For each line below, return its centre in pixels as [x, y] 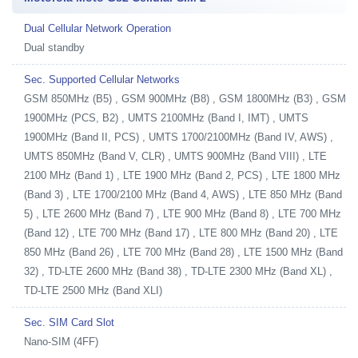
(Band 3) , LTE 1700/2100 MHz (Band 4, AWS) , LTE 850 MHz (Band [183, 195]
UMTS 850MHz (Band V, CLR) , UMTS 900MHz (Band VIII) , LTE [175, 156]
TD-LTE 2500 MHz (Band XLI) [93, 290]
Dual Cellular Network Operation [97, 28]
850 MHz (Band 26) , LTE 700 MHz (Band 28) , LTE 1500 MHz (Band [183, 252]
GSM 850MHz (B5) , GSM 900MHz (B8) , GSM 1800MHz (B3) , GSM [185, 99]
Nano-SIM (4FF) [61, 342]
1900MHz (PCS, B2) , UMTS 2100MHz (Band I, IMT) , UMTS [166, 118]
